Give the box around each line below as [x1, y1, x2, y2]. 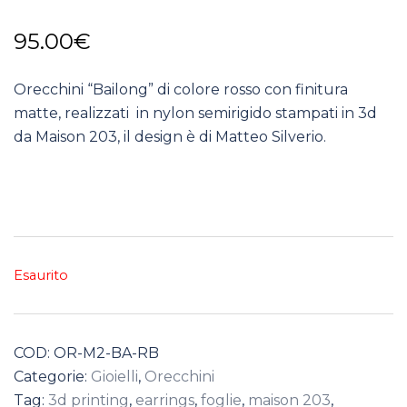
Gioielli [91, 368, 138, 385]
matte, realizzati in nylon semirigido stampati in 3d [14, 104, 377, 122]
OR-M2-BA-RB [54, 344, 159, 362]
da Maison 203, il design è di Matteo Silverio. [14, 128, 326, 145]
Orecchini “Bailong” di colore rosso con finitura [14, 81, 352, 98]
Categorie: [14, 368, 91, 385]
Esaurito [14, 267, 68, 283]
